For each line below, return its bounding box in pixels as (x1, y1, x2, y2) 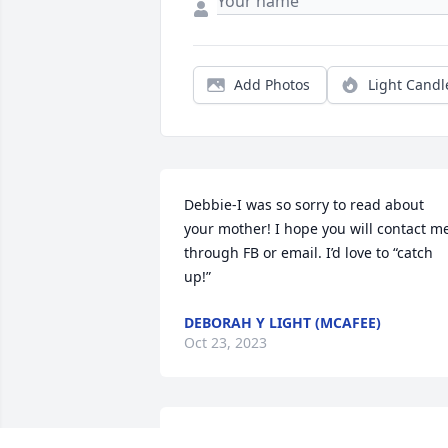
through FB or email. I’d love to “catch (184, 243, 433, 263)
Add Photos (234, 75, 310, 95)
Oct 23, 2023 (184, 333, 267, 353)
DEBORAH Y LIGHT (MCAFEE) (184, 313, 381, 333)
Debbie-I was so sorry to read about (184, 195, 424, 215)
